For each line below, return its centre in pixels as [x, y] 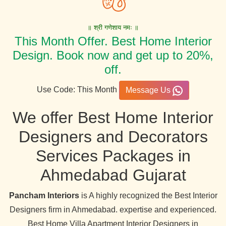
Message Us [149, 90]
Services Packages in [113, 156]
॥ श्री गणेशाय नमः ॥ [113, 27]
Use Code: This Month [78, 90]
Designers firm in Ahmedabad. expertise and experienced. [113, 210]
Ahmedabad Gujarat [113, 175]
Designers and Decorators [113, 137]
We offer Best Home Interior [113, 118]
